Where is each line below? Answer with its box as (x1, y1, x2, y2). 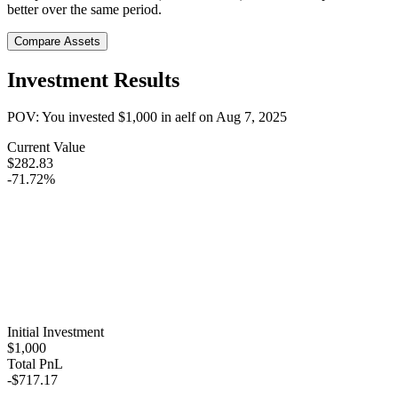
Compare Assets (14, 34, 100, 48)
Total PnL (7, 356, 63, 372)
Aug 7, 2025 (216, 109, 287, 125)
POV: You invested (7, 109, 118, 125)
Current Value (7, 139, 85, 155)
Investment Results (7, 68, 179, 92)
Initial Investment (7, 324, 104, 340)
